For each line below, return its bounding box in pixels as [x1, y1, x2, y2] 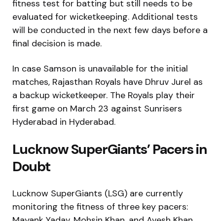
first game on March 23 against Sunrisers [12, 102, 182, 114]
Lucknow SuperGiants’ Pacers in [12, 140, 207, 158]
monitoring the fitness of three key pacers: [12, 200, 188, 213]
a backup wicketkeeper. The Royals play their [12, 89, 195, 101]
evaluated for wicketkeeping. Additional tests [12, 10, 198, 23]
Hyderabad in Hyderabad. [12, 115, 115, 128]
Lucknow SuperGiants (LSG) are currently [12, 187, 183, 199]
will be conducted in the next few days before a [12, 24, 208, 36]
